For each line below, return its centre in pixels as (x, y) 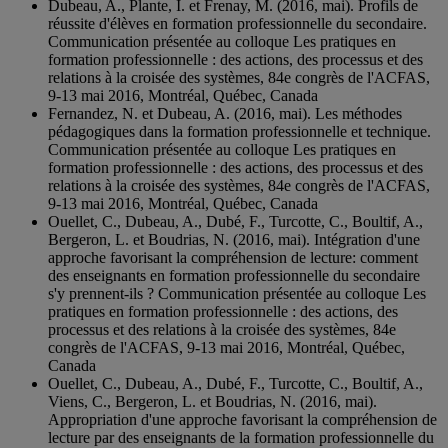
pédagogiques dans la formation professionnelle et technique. (239, 131)
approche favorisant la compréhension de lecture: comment (233, 257)
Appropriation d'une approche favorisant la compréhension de (242, 419)
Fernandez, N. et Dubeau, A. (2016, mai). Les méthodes (225, 113)
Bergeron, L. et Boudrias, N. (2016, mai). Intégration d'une (234, 239)
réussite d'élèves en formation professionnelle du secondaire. (237, 23)
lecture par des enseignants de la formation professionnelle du (241, 437)
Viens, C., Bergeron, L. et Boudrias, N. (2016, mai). (212, 401)
